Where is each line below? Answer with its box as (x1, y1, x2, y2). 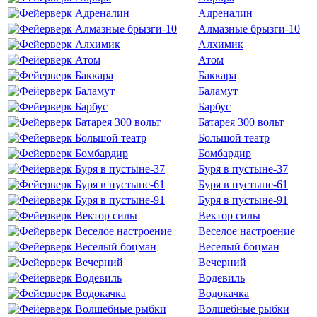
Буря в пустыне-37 (198, 163, 288, 175)
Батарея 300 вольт (198, 116, 284, 128)
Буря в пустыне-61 (198, 178, 288, 190)
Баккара (198, 69, 236, 81)
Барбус (198, 100, 231, 113)
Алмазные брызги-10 (198, 23, 300, 35)
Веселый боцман (198, 241, 279, 253)
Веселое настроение (198, 225, 295, 237)
